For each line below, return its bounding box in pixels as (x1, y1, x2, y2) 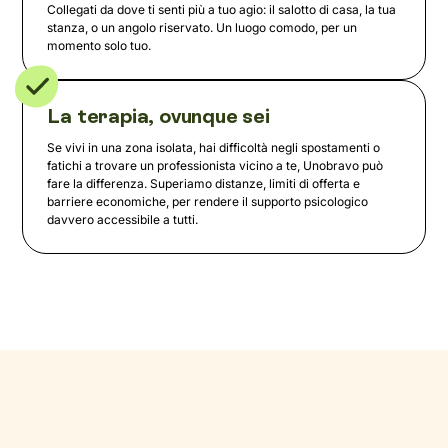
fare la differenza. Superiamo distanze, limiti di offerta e (47, 176, 361, 192)
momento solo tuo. (47, 38, 152, 54)
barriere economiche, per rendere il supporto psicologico (47, 194, 369, 210)
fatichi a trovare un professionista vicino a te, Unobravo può (47, 158, 384, 174)
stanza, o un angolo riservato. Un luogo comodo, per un (47, 20, 358, 36)
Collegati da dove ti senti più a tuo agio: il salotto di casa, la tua (47, 2, 397, 18)
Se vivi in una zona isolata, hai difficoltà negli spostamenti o (47, 140, 381, 156)
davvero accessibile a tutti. (47, 212, 199, 228)
